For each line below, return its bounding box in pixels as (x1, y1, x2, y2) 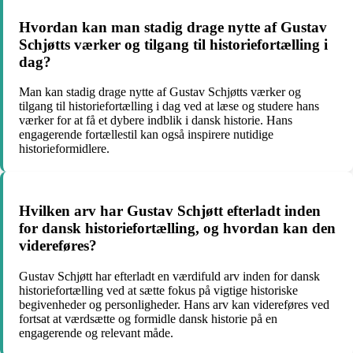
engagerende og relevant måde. (19, 325, 173, 340)
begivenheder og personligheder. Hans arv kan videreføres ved (19, 297, 329, 311)
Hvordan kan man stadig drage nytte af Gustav (19, 18, 327, 35)
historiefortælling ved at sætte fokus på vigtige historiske (19, 283, 298, 297)
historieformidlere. (19, 142, 110, 156)
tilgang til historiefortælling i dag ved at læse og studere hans (19, 99, 319, 113)
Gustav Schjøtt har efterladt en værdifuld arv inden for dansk (19, 269, 320, 283)
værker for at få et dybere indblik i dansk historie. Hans (19, 113, 292, 128)
